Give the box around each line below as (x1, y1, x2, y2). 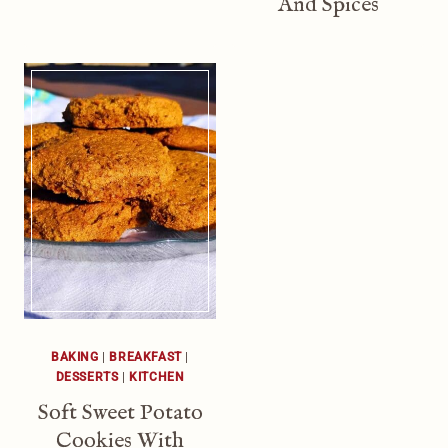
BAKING (50, 349, 99, 364)
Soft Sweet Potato (37, 398, 203, 427)
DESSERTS (55, 369, 119, 384)
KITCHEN (129, 369, 185, 384)
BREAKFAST (109, 349, 182, 364)
